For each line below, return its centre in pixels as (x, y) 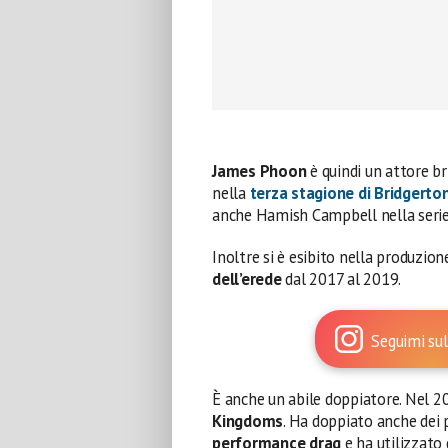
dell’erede (249, 279)
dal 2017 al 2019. (343, 279)
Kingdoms (248, 421)
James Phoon (259, 171)
